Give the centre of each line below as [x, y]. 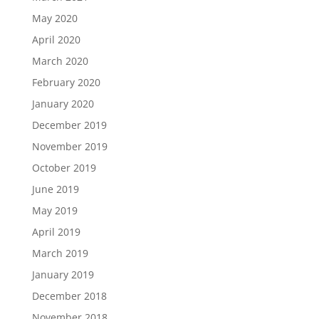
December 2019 [69, 125]
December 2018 [69, 296]
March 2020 [60, 61]
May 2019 [54, 210]
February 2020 [66, 82]
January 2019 [63, 274]
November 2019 [69, 146]
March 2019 [60, 253]
